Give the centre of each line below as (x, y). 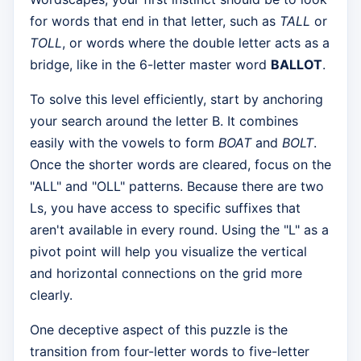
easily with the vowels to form (124, 143)
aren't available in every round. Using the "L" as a (179, 230)
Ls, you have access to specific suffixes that (165, 208)
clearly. (51, 295)
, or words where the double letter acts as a (196, 43)
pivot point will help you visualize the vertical (168, 252)
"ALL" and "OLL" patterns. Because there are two (177, 187)
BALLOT (297, 65)
